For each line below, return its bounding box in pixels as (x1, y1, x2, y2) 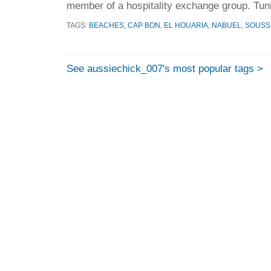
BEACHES (89, 21, 124, 30)
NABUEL (212, 21, 241, 30)
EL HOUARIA (164, 21, 208, 30)
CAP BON (128, 21, 160, 30)
